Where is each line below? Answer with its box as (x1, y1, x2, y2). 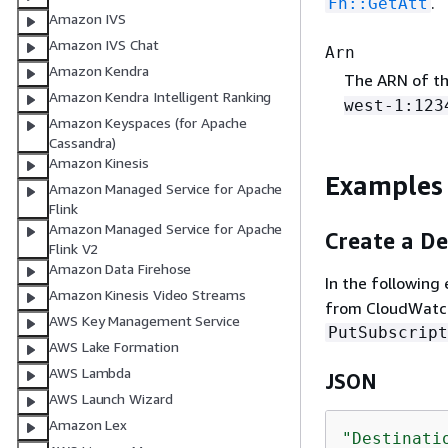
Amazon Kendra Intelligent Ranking (49, 88, 272, 106)
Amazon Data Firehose (49, 260, 192, 278)
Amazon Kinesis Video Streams (49, 286, 246, 304)
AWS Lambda (49, 364, 132, 382)
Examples (325, 169, 443, 201)
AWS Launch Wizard (49, 390, 173, 408)
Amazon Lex (49, 416, 128, 434)
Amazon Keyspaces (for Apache (49, 114, 247, 132)
